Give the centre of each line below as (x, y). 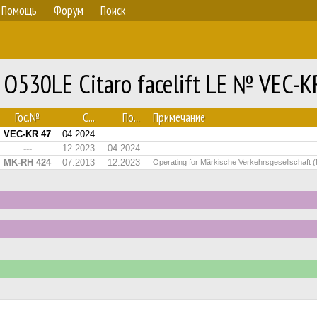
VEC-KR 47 (27, 134)
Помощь (19, 11)
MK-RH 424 (27, 162)
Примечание (179, 117)
